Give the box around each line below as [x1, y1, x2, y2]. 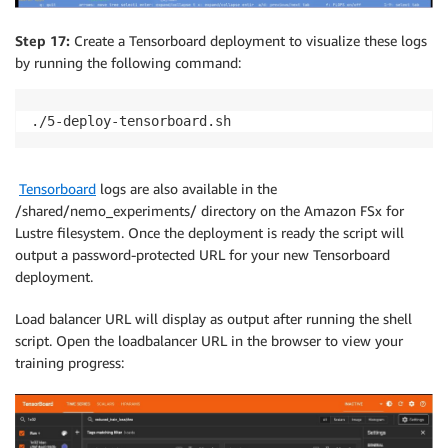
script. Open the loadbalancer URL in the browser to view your [15, 331, 403, 349]
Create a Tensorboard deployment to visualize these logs [74, 31, 427, 49]
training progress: [15, 353, 124, 371]
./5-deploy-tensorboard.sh [31, 112, 231, 129]
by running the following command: [15, 53, 241, 71]
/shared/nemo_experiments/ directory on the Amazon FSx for [15, 201, 404, 219]
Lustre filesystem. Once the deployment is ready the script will [15, 223, 404, 241]
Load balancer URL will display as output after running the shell [15, 309, 412, 327]
